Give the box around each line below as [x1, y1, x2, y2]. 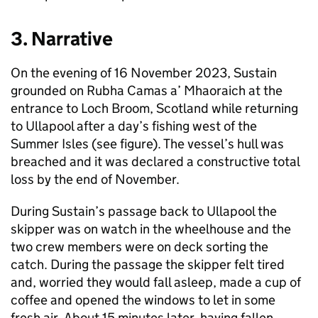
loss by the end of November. [11, 171, 180, 188]
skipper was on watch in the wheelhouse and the [11, 221, 291, 238]
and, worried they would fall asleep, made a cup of [11, 274, 301, 291]
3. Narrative [11, 27, 113, 51]
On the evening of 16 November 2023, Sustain [11, 65, 277, 82]
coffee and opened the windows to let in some [11, 292, 275, 309]
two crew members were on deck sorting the [11, 238, 268, 256]
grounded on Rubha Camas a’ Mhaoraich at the [11, 82, 283, 99]
